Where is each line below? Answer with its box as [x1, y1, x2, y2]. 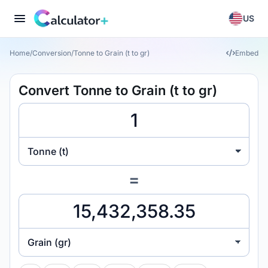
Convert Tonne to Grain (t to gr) [19, 83, 217, 98]
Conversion [32, 48, 71, 57]
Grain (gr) [28, 236, 71, 248]
